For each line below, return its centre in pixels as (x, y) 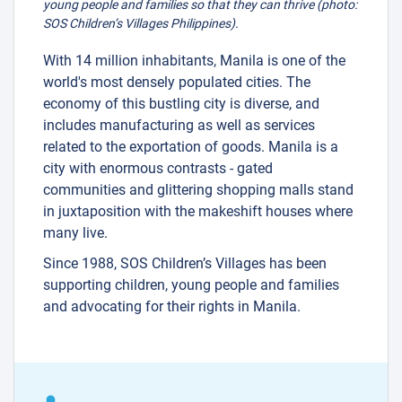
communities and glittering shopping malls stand (198, 189)
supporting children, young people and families (191, 284)
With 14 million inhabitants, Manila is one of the (194, 60)
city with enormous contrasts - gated (158, 168)
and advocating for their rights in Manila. (172, 306)
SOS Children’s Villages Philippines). (141, 23)
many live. (75, 232)
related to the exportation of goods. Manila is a (191, 146)
